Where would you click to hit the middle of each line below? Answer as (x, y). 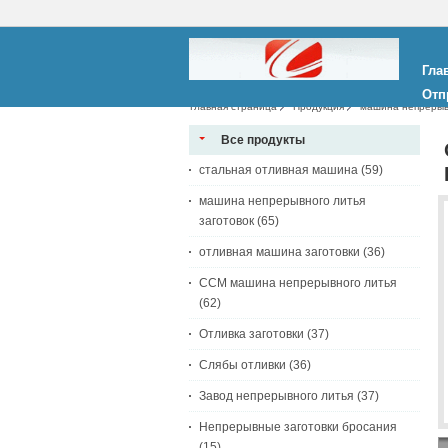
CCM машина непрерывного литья (298, 283)
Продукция (318, 106)
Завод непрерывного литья (276, 396)
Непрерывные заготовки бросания (298, 427)
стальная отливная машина (278, 170)
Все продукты (263, 140)
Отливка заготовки (251, 334)
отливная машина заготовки (279, 252)
